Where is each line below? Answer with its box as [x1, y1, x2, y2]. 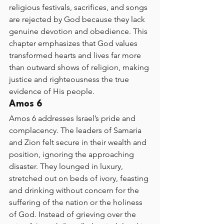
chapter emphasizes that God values [9, 38, 139, 48]
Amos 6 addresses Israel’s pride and [9, 113, 137, 123]
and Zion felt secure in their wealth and [9, 137, 148, 147]
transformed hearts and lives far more [9, 50, 143, 60]
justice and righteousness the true [9, 74, 131, 84]
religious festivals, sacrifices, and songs [9, 2, 149, 12]
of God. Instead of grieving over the [9, 209, 138, 219]
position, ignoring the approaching [9, 149, 136, 159]
